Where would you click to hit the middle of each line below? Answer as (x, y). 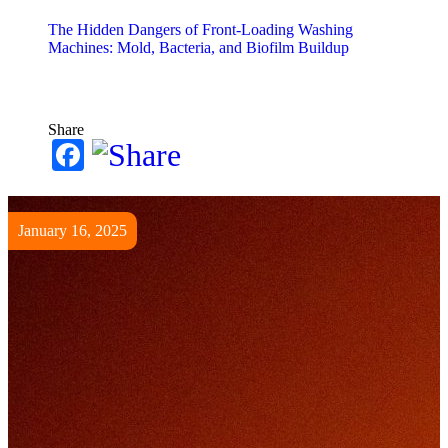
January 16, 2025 (72, 230)
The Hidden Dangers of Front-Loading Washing (200, 29)
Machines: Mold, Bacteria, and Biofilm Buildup (198, 47)
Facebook (146, 155)
